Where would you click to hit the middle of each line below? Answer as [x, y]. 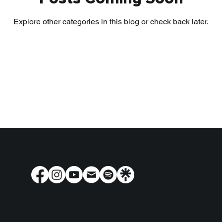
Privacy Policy [151, 193]
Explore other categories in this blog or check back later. [111, 21]
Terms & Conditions [81, 193]
